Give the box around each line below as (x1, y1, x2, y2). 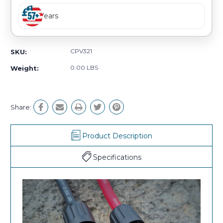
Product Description (82, 131, 152, 141)
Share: (10, 103, 31, 111)
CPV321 (70, 47, 92, 55)
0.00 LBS (70, 64, 98, 72)
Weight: (10, 64, 39, 73)
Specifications (93, 153, 141, 162)
